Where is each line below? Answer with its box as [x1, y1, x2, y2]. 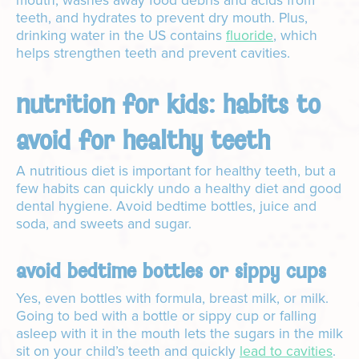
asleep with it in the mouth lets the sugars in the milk [16, 323, 343, 345]
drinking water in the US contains [16, 25, 226, 46]
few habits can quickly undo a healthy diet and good [16, 178, 341, 200]
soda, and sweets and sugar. [16, 213, 192, 235]
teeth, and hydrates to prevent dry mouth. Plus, [16, 7, 308, 29]
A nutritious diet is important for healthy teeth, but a [16, 160, 336, 182]
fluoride [226, 25, 273, 46]
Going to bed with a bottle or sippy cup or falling [16, 305, 317, 327]
